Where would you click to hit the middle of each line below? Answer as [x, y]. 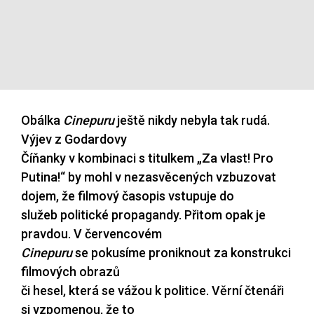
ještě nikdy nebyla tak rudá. [192, 121]
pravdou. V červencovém [91, 234]
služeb [41, 215]
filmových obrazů [70, 272]
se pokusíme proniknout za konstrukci [182, 253]
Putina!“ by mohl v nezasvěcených [118, 177]
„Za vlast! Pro [235, 158]
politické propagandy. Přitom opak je [163, 215]
